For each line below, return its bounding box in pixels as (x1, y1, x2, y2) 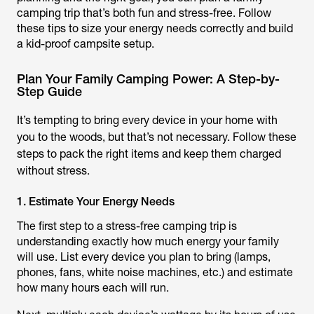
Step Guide (17, 84, 82, 99)
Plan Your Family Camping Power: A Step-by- (17, 71, 280, 86)
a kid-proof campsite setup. (17, 37, 154, 50)
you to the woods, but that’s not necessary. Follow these (17, 130, 296, 144)
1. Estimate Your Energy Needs (17, 195, 175, 208)
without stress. (17, 164, 93, 177)
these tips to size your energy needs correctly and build (17, 22, 293, 35)
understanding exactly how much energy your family (17, 235, 279, 248)
